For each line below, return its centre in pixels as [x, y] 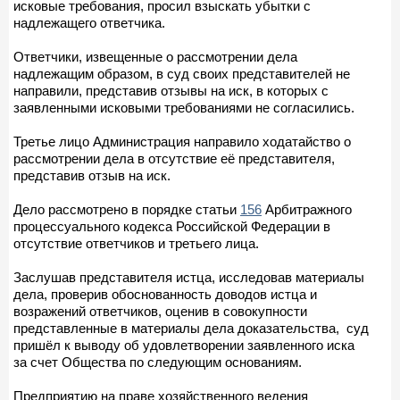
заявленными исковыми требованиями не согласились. [184, 107]
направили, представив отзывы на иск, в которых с [171, 90]
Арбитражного [307, 209]
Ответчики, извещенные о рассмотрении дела [155, 56]
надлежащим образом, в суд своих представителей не [182, 73]
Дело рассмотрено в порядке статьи [127, 209]
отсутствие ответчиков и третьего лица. [136, 243]
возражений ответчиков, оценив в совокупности [160, 311]
